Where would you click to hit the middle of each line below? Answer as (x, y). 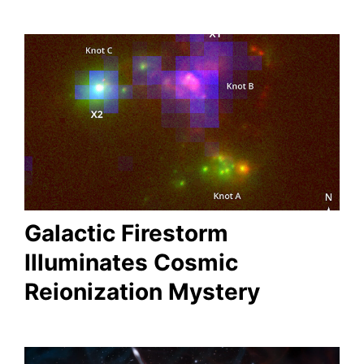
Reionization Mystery (142, 292)
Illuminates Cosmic (131, 262)
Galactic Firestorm (126, 233)
